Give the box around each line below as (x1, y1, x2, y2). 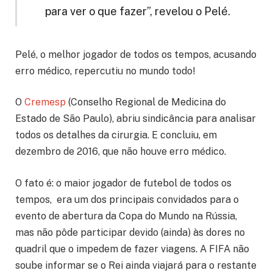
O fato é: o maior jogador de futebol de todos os (15, 177, 232, 190)
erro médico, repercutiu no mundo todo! (15, 65, 196, 77)
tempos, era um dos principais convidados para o (15, 194, 239, 206)
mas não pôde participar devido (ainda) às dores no (15, 227, 245, 239)
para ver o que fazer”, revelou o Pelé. (44, 4, 230, 18)
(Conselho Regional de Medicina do (66, 96, 226, 108)
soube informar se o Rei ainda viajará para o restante (15, 260, 257, 272)
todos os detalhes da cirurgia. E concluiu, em (15, 129, 217, 141)
